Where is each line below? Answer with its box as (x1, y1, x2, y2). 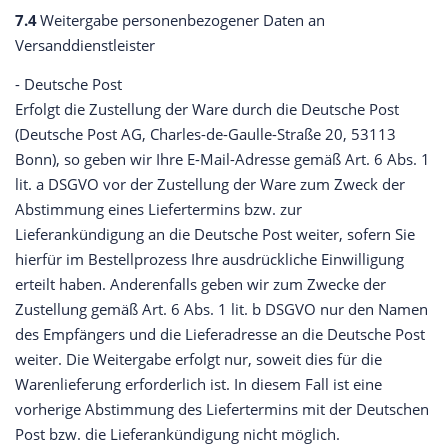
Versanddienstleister (15, 35, 155, 56)
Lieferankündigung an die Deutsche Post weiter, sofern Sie (15, 224, 415, 245)
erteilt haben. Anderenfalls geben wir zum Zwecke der (15, 274, 386, 295)
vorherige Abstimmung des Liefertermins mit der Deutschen (15, 399, 429, 420)
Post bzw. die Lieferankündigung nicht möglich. (15, 424, 340, 445)
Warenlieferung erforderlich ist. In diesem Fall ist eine (15, 374, 382, 395)
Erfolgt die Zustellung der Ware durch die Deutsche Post (15, 99, 399, 120)
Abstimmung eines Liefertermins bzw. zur (15, 199, 302, 220)
